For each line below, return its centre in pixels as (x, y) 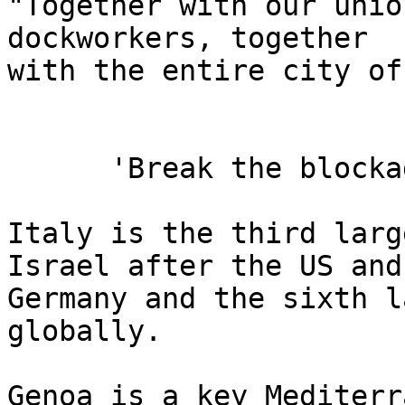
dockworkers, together (196, 38)
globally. (85, 331)
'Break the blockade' (59, 169)
